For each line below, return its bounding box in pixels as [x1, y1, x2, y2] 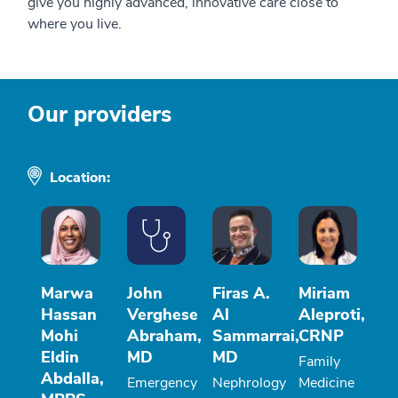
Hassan [41, 304, 97, 326]
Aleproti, [298, 304, 365, 326]
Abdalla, [41, 368, 104, 390]
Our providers [28, 99, 171, 131]
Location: [50, 167, 114, 187]
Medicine [298, 373, 354, 394]
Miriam [298, 283, 350, 305]
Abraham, [126, 325, 202, 347]
